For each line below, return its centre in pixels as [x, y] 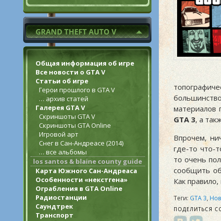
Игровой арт [59, 134]
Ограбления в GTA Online [79, 188]
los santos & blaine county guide [88, 161]
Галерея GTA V [60, 108]
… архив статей [64, 99]
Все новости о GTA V [70, 72]
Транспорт [55, 215]
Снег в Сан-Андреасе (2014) [81, 143]
